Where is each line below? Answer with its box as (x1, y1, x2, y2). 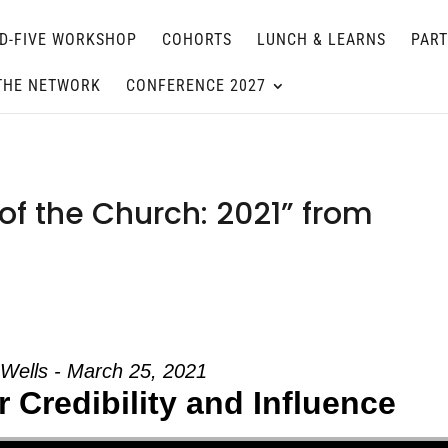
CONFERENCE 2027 (126, 76, 266, 95)
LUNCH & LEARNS (257, 30, 386, 49)
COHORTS (162, 30, 232, 49)
